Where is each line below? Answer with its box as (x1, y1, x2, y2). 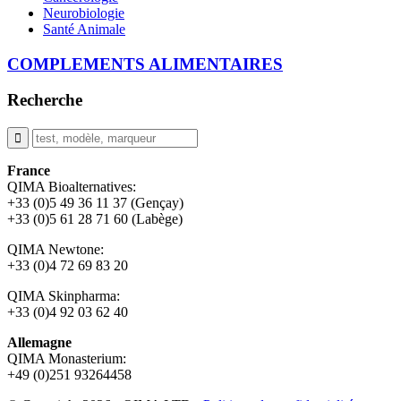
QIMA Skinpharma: (7, 287, 120, 303)
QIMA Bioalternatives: (7, 178, 136, 194)
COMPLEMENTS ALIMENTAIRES (7, 54, 283, 73)
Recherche (7, 90, 82, 110)
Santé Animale (43, 21, 125, 37)
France (7, 162, 50, 178)
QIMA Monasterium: (7, 350, 126, 366)
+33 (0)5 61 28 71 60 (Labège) (7, 210, 183, 226)
